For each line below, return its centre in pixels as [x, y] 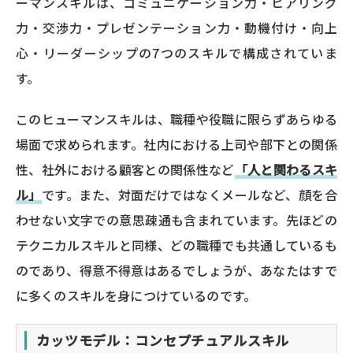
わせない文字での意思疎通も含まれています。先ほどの [176, 219]
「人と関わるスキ [286, 169]
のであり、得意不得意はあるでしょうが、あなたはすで [176, 270]
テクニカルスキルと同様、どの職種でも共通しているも [176, 245]
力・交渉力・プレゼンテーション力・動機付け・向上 [176, 27]
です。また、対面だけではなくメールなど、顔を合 [189, 194]
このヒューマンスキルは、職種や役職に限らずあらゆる [176, 119]
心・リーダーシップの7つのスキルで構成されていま [176, 52]
